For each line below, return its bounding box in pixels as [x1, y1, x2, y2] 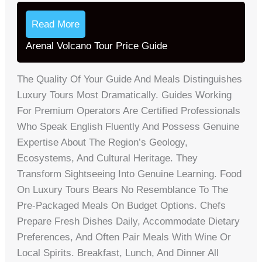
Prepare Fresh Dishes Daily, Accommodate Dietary [17, 216, 240, 227]
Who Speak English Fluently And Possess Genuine [17, 121, 240, 133]
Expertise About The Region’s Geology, [17, 137, 188, 149]
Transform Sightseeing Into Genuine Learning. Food [17, 168, 242, 180]
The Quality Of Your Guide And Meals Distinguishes [17, 74, 243, 85]
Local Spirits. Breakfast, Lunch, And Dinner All [17, 247, 219, 259]
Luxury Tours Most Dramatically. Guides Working [17, 89, 232, 101]
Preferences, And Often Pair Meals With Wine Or [17, 232, 232, 243]
